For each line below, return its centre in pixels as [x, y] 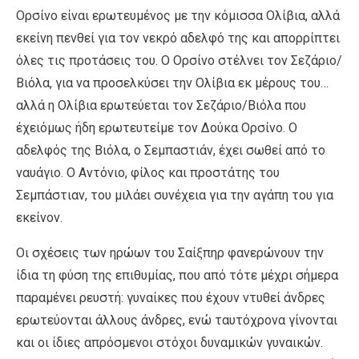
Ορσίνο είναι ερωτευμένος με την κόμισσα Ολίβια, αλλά [178, 15]
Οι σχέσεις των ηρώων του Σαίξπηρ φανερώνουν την [170, 252]
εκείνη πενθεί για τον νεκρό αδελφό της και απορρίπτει [178, 38]
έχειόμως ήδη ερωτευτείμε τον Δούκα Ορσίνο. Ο [157, 127]
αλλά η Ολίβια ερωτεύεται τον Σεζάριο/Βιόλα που [161, 105]
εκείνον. [39, 217]
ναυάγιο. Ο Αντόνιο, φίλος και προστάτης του [148, 172]
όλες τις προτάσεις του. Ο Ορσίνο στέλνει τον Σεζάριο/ [179, 60]
